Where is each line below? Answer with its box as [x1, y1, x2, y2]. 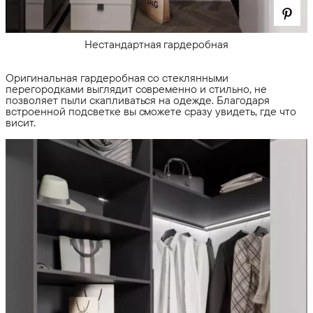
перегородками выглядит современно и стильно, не [6, 81, 268, 96]
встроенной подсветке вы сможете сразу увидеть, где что [6, 103, 296, 118]
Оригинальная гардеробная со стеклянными [6, 70, 229, 85]
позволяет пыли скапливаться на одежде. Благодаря [6, 92, 270, 107]
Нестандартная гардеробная [84, 36, 229, 51]
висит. [6, 115, 36, 129]
